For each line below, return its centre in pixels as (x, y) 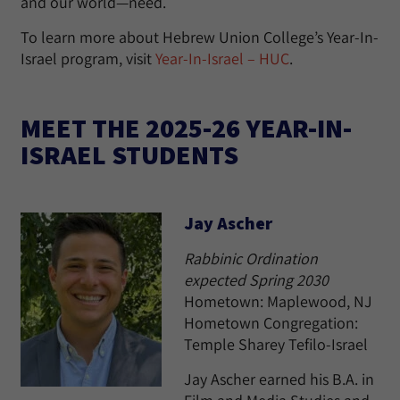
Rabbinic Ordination (251, 258)
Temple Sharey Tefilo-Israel (276, 344)
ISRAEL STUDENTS (129, 154)
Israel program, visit (88, 58)
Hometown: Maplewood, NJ (278, 301)
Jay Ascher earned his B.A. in (279, 379)
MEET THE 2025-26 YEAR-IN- (186, 128)
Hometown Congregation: (271, 323)
